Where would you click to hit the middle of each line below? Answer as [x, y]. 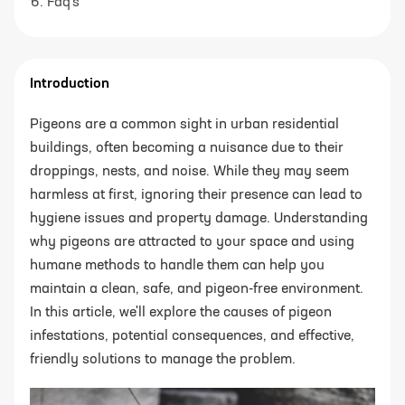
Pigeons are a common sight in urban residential [184, 125]
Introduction [70, 85]
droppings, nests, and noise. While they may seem [189, 172]
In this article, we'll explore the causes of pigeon [181, 313]
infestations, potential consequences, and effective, [192, 337]
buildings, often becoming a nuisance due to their [187, 149]
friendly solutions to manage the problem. [163, 360]
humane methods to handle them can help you [177, 266]
